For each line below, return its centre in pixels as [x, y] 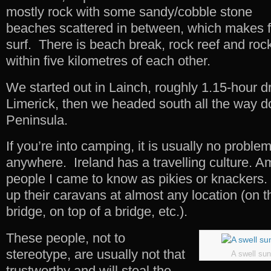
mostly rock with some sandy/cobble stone [129, 11]
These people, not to [66, 238]
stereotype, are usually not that [96, 255]
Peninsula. [37, 120]
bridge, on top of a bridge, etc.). [97, 212]
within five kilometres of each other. [108, 60]
